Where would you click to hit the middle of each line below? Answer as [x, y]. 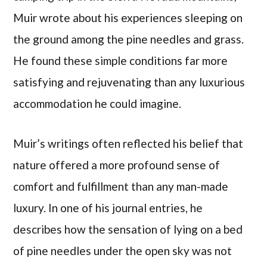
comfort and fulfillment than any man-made [121, 186]
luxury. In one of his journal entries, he [108, 207]
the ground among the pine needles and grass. [129, 39]
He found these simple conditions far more [121, 61]
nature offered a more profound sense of [117, 164]
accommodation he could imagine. [97, 104]
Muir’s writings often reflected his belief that [128, 143]
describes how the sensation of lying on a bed [128, 229]
